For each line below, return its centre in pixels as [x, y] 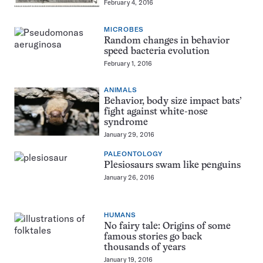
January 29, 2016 [129, 135]
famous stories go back [153, 237]
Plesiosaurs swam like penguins [172, 166]
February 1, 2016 [128, 63]
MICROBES [124, 29]
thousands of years [145, 247]
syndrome [126, 123]
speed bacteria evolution [157, 51]
